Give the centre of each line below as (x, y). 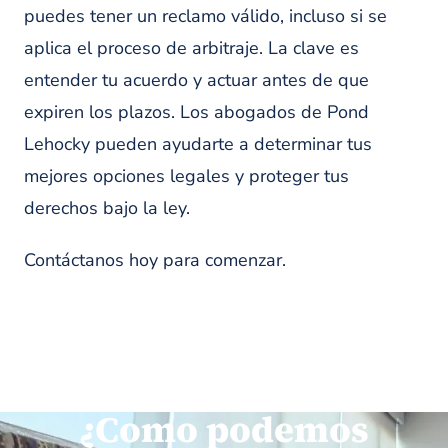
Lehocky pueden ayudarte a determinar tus (198, 144)
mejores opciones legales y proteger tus (186, 176)
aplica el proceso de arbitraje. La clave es (191, 48)
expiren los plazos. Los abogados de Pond (196, 112)
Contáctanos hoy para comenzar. (155, 260)
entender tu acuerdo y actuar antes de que (196, 80)
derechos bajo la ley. (107, 208)
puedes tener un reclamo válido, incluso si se (205, 16)
